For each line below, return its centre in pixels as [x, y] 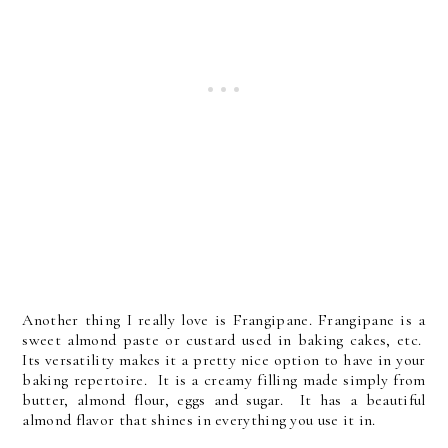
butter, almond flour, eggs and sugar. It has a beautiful [224, 400]
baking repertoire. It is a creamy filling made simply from [224, 380]
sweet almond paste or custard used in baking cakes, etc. [224, 340]
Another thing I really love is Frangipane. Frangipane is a [224, 320]
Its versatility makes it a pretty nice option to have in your [224, 360]
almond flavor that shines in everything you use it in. [199, 420]
